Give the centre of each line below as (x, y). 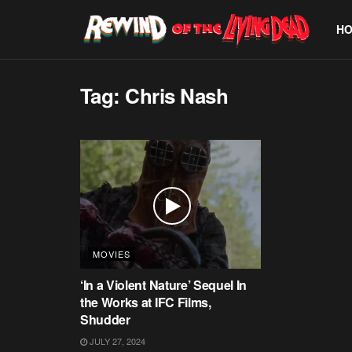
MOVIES (112, 254)
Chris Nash (177, 95)
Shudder (105, 320)
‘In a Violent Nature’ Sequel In (164, 285)
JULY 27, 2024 (116, 341)
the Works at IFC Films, (146, 302)
